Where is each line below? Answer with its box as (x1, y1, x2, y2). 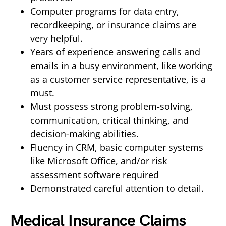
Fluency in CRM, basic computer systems (30, 141, 203, 153)
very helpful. (30, 32, 83, 44)
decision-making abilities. (30, 127, 139, 140)
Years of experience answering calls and (30, 45, 200, 58)
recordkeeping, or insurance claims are (30, 18, 196, 31)
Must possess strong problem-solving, (30, 100, 193, 112)
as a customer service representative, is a (30, 73, 206, 85)
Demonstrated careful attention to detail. (30, 182, 204, 194)
